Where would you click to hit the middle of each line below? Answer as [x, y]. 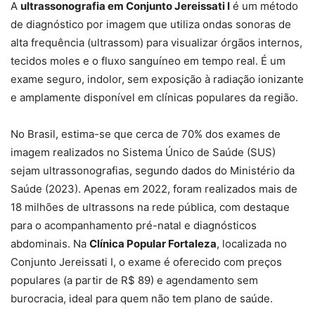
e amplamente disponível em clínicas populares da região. [154, 98]
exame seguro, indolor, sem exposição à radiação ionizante [157, 79]
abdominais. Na [50, 244]
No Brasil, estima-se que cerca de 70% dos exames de [146, 134]
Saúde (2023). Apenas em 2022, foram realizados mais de [154, 189]
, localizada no [252, 244]
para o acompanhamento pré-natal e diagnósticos [134, 226]
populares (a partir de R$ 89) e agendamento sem [134, 281]
